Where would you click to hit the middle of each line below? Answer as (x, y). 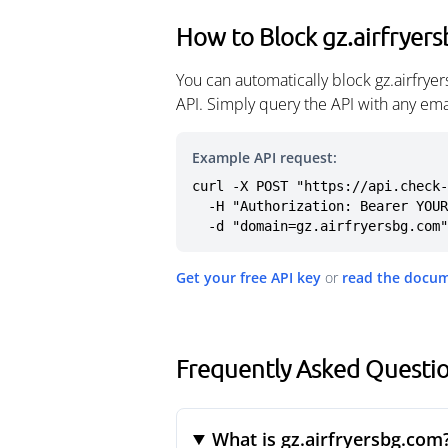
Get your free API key (248, 277)
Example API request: (264, 157)
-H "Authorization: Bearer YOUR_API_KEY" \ (200, 206)
